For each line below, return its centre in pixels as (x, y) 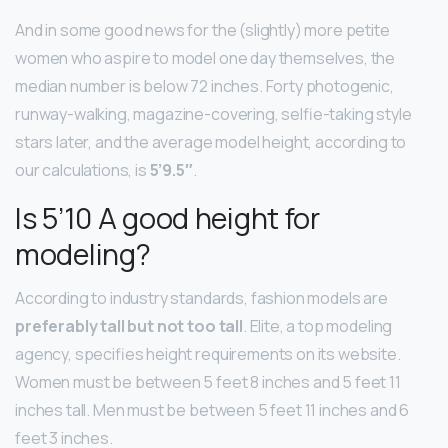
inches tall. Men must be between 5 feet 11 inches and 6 (212, 410)
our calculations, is (82, 170)
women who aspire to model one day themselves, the (205, 58)
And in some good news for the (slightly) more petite (202, 30)
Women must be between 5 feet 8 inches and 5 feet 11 (208, 382)
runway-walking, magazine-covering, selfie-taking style (213, 114)
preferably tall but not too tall (129, 326)
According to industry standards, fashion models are (201, 298)
